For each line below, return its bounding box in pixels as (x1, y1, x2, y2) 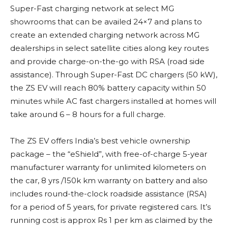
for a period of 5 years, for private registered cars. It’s (10, 202, 211, 212)
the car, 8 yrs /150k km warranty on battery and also (10, 176, 208, 186)
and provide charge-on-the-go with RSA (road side (10, 56, 205, 67)
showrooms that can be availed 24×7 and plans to (10, 17, 202, 27)
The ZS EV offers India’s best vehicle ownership (10, 136, 190, 146)
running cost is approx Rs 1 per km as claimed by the (10, 215, 213, 225)
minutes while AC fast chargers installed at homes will (10, 96, 216, 106)
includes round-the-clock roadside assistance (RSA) (10, 189, 207, 199)
